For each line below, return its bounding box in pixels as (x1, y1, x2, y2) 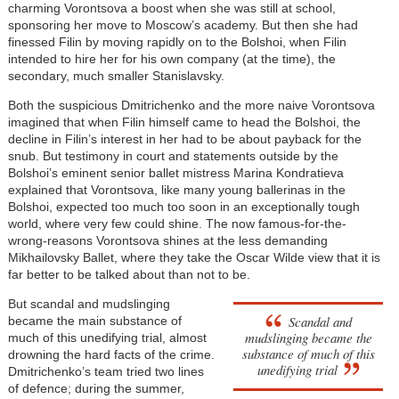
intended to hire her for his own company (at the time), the (7, 51, 336, 66)
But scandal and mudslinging (7, 296, 170, 311)
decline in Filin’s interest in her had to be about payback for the (7, 131, 362, 146)
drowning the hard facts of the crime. (7, 346, 215, 362)
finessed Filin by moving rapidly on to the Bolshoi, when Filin (7, 34, 346, 49)
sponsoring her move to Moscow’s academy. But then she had (7, 17, 358, 32)
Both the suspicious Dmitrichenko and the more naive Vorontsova (7, 97, 375, 112)
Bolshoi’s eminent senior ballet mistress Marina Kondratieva (7, 165, 344, 180)
